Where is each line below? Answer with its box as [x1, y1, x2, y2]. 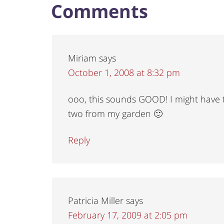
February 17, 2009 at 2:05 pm [68, 208, 187, 221]
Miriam [68, 51, 96, 64]
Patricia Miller [68, 194, 123, 206]
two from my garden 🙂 [68, 107, 162, 119]
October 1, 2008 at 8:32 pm [68, 66, 180, 78]
